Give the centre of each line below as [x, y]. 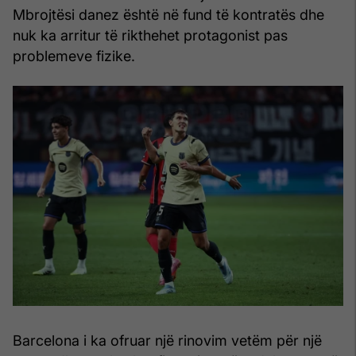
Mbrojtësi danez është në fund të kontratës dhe [168, 14]
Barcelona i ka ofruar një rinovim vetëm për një [167, 340]
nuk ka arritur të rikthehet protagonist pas [150, 35]
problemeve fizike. [74, 56]
